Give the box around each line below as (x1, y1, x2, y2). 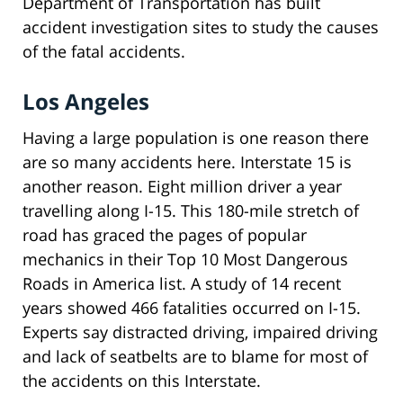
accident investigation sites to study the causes (22, 15, 379, 38)
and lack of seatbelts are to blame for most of (22, 345, 368, 367)
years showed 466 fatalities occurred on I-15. (22, 296, 361, 318)
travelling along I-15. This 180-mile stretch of (22, 199, 359, 221)
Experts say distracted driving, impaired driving (22, 320, 378, 343)
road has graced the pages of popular (22, 223, 307, 246)
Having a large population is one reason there (22, 126, 369, 148)
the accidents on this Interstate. (22, 369, 261, 391)
